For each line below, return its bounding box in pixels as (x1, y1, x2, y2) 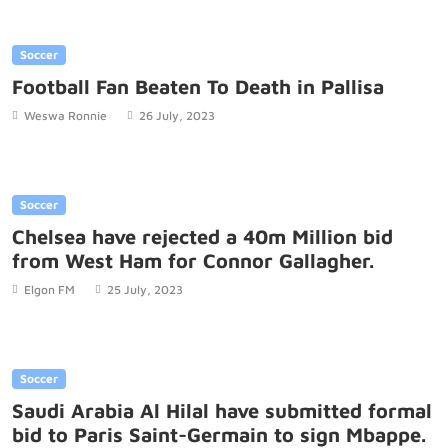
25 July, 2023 (107, 282, 183, 298)
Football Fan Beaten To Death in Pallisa (12, 75, 384, 99)
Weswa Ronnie (24, 108, 107, 124)
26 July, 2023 (139, 108, 215, 124)
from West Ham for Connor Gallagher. (12, 249, 374, 273)
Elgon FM (24, 282, 75, 298)
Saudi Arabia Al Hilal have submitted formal (12, 399, 432, 423)
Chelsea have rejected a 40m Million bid (12, 225, 393, 249)
